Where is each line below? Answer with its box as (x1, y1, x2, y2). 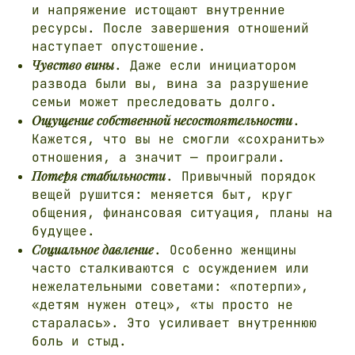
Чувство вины (32, 55, 114, 73)
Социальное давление (32, 240, 154, 258)
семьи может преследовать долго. (32, 93, 277, 110)
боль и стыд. (32, 332, 127, 349)
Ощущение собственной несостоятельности (32, 111, 292, 128)
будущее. (32, 222, 95, 239)
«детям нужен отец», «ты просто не (32, 296, 293, 313)
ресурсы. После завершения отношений (32, 19, 309, 36)
